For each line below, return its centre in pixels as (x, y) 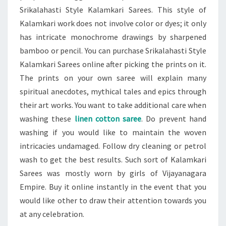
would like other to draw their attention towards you (113, 200)
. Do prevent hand (174, 119)
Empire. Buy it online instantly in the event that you (113, 187)
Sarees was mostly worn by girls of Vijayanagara (113, 173)
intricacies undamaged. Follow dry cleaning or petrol (113, 146)
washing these (47, 119)
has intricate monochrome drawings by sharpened (113, 37)
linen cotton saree (108, 119)
